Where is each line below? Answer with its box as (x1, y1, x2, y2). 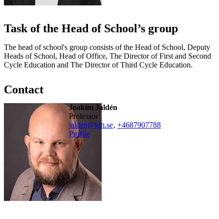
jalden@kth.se (68, 120, 113, 129)
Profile (68, 129, 89, 138)
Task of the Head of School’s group (4, 22, 178, 35)
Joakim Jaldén (68, 103, 117, 111)
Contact (4, 83, 44, 96)
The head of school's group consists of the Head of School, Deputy (4, 43, 210, 51)
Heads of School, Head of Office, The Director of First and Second (4, 51, 211, 60)
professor (73, 111, 98, 120)
